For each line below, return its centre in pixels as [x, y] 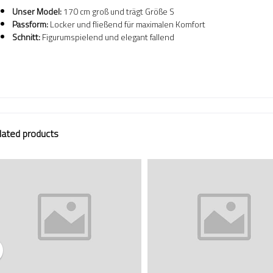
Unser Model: [37, 11]
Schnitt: [26, 37]
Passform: [30, 24]
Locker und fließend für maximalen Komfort [126, 24]
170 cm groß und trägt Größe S [118, 11]
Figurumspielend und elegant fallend [107, 37]
